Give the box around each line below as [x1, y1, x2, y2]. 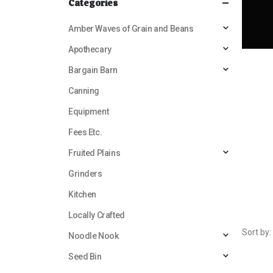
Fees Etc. [68, 127, 102, 137]
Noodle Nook [68, 230, 119, 241]
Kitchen [68, 189, 97, 199]
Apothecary [68, 44, 112, 54]
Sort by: [242, 227, 271, 238]
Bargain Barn [68, 65, 118, 75]
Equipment [68, 106, 109, 116]
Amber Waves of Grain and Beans [68, 23, 194, 34]
